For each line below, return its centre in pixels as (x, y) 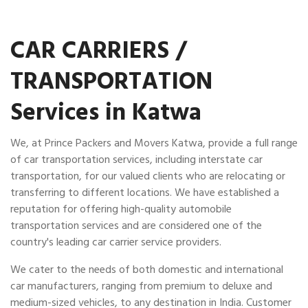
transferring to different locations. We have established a (145, 192)
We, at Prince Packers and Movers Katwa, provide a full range (154, 143)
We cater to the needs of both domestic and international (147, 269)
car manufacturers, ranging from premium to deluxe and (141, 286)
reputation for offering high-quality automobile (121, 209)
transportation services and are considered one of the (136, 225)
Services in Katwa (106, 112)
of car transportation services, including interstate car (136, 159)
